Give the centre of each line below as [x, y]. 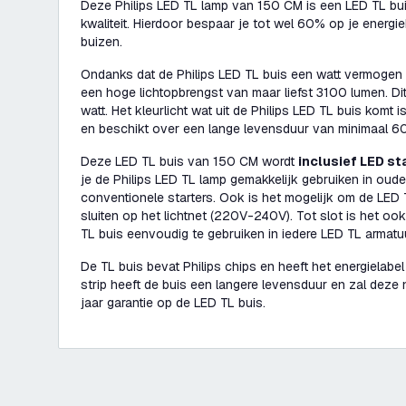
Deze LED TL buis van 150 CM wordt [189, 161]
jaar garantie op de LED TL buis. [173, 303]
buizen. [101, 42]
